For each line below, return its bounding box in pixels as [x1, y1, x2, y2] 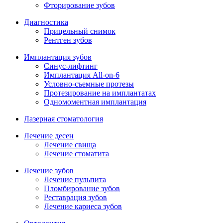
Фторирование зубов [44, 1, 115, 9]
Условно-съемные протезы [44, 80, 134, 88]
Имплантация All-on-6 [44, 71, 119, 79]
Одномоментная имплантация [44, 98, 146, 106]
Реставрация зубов [44, 193, 107, 202]
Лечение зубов [24, 166, 74, 175]
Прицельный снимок [44, 27, 115, 35]
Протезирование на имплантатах [44, 89, 156, 97]
